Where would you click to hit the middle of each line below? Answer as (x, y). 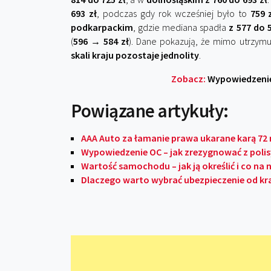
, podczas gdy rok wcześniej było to (173, 13)
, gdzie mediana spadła (181, 27)
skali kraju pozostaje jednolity (135, 55)
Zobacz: (189, 79)
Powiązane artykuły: (150, 110)
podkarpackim (102, 27)
